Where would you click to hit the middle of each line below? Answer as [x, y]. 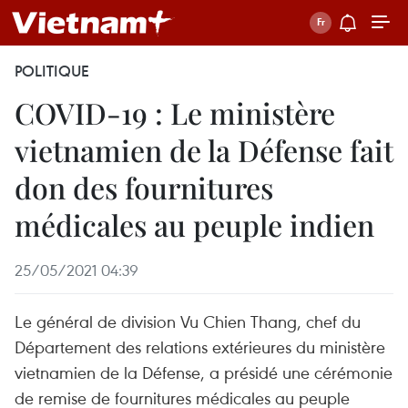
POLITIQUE [52, 71]
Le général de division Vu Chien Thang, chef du [188, 321]
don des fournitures [144, 187]
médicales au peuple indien [194, 224]
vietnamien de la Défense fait [204, 150]
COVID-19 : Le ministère [175, 112]
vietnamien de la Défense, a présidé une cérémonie [204, 372]
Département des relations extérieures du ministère [200, 347]
